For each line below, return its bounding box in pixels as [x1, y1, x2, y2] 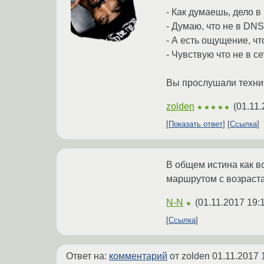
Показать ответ [169, 119, 223, 128]
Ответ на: [66, 250, 109, 261]
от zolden [167, 250, 212, 261]
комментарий [109, 250, 167, 261]
